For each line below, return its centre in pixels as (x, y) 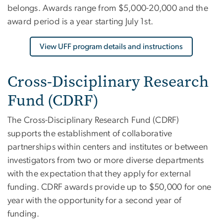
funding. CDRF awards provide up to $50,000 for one (110, 188)
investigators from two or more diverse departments (106, 161)
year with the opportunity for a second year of (95, 201)
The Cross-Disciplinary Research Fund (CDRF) (93, 121)
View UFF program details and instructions (111, 47)
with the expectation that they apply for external (99, 174)
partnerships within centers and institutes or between (108, 147)
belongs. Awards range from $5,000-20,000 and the (108, 9)
